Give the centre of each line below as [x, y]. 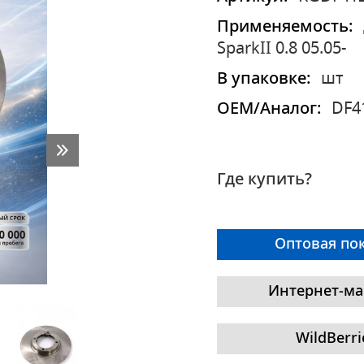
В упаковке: [264, 79]
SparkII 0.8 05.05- [282, 49]
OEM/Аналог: [269, 109]
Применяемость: [285, 27]
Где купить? [264, 180]
